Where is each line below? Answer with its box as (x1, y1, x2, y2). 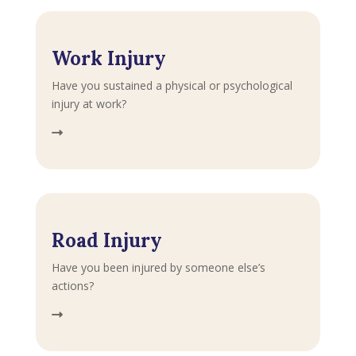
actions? (51, 277, 94, 293)
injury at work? (51, 95, 126, 111)
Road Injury (51, 227, 162, 253)
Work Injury (51, 45, 166, 71)
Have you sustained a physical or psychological (51, 77, 292, 93)
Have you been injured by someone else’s (51, 259, 265, 275)
